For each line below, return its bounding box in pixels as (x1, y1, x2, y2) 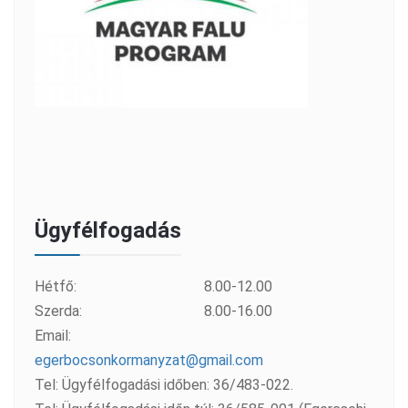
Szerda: (35, 302, 82, 320)
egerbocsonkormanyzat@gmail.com (35, 352, 263, 369)
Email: (35, 327, 71, 344)
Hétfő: (35, 278, 76, 295)
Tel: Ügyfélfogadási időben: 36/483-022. (35, 376, 293, 393)
